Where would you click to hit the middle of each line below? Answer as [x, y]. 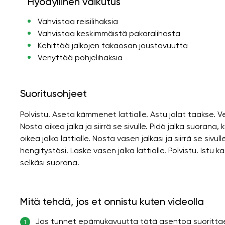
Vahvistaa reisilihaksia [78, 21]
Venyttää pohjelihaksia [80, 57]
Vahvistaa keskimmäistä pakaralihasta [109, 33]
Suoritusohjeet [53, 93]
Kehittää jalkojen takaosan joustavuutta [113, 45]
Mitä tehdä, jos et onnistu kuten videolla [112, 201]
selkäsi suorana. [50, 162]
